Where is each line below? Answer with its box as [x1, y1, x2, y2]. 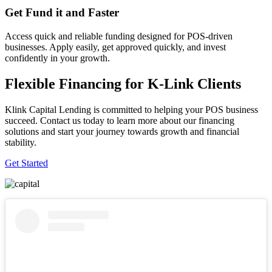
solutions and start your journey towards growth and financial [5, 126, 239, 137]
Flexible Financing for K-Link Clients [5, 75, 241, 92]
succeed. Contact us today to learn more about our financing [5, 115, 234, 126]
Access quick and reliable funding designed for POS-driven [5, 30, 233, 41]
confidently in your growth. [5, 52, 110, 63]
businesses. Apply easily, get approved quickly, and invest [5, 41, 226, 52]
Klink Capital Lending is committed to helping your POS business [5, 104, 258, 115]
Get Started [5, 157, 48, 168]
